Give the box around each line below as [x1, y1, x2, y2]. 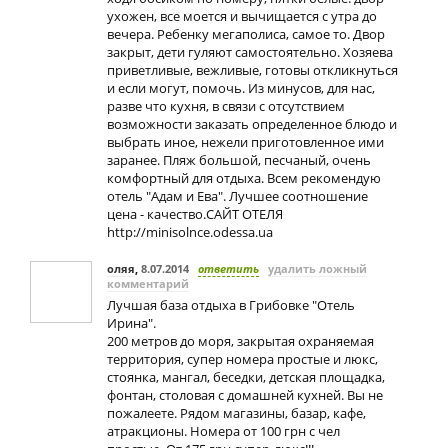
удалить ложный [268, 261, 367, 276]
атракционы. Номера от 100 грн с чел [107, 422, 340, 440]
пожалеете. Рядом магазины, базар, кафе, [107, 404, 366, 422]
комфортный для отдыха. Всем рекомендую [107, 169, 381, 187]
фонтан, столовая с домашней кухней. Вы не [107, 386, 383, 404]
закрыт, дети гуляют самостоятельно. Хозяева [107, 43, 393, 61]
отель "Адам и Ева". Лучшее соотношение [107, 187, 368, 205]
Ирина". [107, 314, 156, 332]
